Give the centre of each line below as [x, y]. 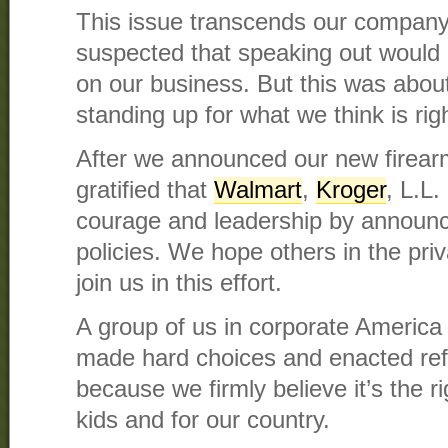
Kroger [351, 190]
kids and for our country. [203, 420]
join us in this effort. [179, 283]
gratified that [145, 190]
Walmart [258, 190]
